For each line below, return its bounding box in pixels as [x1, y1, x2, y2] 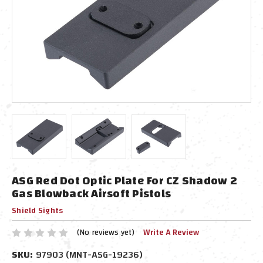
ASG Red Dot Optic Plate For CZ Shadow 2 [12, 170, 237, 191]
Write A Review [143, 225, 199, 240]
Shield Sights [12, 203, 63, 218]
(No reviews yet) [76, 225, 134, 240]
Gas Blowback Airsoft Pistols [12, 183, 171, 204]
